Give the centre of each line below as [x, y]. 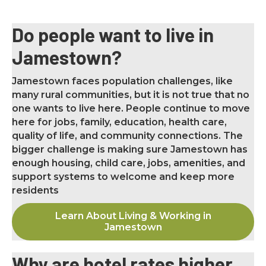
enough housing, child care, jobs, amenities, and [129, 163]
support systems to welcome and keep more [123, 176]
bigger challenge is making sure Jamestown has [130, 149]
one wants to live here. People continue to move [131, 108]
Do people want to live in [113, 34]
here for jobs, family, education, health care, [119, 122]
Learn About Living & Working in [133, 216]
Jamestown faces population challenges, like [122, 81]
